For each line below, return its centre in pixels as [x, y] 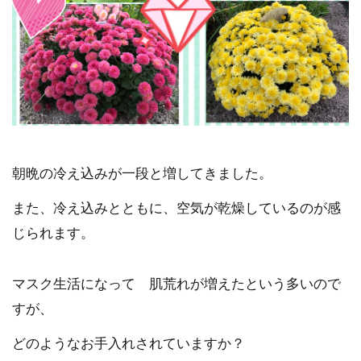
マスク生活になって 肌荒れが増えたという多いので [176, 284]
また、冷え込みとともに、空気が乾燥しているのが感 [176, 208]
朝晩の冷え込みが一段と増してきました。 [142, 173]
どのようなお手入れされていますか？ [129, 343]
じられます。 [53, 233]
